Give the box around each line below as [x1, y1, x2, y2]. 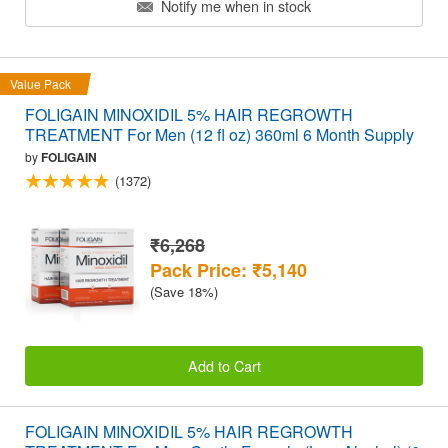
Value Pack [10, 74, 71, 92]
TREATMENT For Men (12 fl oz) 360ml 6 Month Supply [25, 122, 414, 146]
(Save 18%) [150, 281, 218, 301]
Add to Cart [187, 355, 261, 377]
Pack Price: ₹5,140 [150, 256, 307, 283]
